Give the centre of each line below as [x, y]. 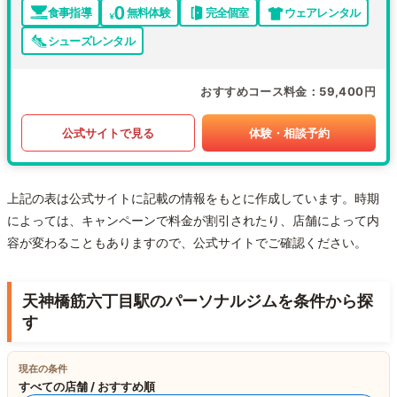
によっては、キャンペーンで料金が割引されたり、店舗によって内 [193, 221]
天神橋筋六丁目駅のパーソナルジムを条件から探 [198, 301]
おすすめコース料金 [254, 92]
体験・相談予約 [289, 132]
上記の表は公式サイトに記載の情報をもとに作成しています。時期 [193, 198]
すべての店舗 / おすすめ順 [87, 387]
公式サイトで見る [108, 132]
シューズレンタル [91, 40]
